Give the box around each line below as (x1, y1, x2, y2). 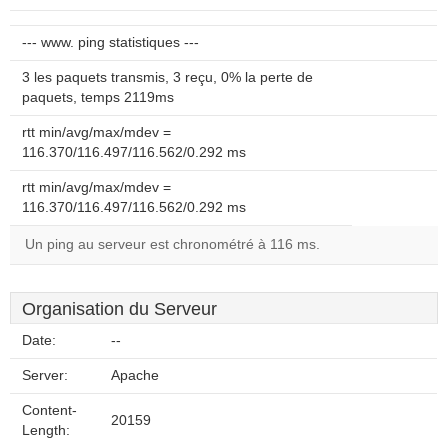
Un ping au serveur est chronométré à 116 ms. (25, 237, 320, 252)
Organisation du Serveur (22, 299, 217, 319)
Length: (22, 423, 70, 438)
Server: (22, 368, 68, 383)
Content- (22, 403, 77, 418)
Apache (111, 368, 159, 383)
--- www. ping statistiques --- (22, 35, 199, 50)
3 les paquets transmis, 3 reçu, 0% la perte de (22, 70, 313, 85)
